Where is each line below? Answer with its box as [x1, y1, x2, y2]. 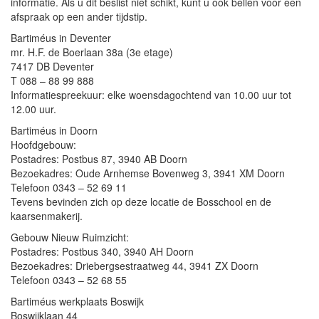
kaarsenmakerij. [11, 209, 83, 223]
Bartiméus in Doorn [11, 123, 98, 137]
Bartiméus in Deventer [11, 31, 111, 45]
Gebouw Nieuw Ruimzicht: [11, 230, 129, 244]
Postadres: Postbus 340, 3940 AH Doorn [11, 244, 194, 258]
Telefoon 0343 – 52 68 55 [11, 273, 127, 287]
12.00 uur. [11, 102, 56, 116]
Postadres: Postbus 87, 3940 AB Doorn [11, 152, 187, 166]
